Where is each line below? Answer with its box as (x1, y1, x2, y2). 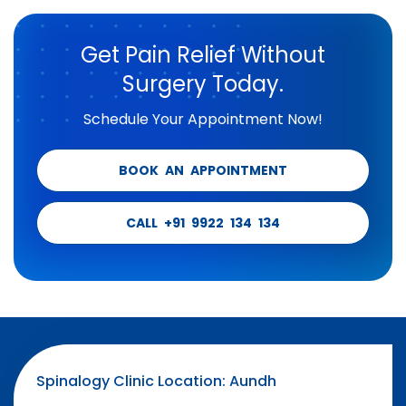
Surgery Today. (122, 69, 284, 100)
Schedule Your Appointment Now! (83, 109, 323, 130)
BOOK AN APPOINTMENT (119, 161, 287, 180)
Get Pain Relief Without (81, 40, 325, 71)
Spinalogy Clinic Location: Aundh (36, 371, 276, 392)
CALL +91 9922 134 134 (126, 214, 280, 233)
